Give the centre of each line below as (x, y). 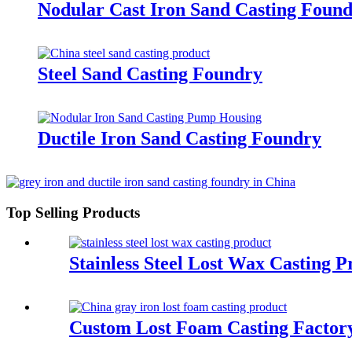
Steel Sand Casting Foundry (150, 74)
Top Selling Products (73, 212)
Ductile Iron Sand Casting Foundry (180, 139)
